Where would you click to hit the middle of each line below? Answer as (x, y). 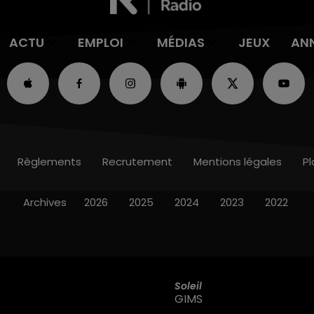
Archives (45, 203)
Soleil (188, 286)
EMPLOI (101, 43)
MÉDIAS (180, 43)
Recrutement (137, 162)
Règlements (49, 162)
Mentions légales (237, 162)
